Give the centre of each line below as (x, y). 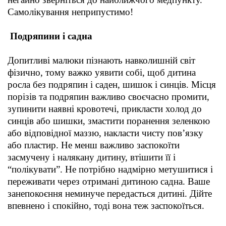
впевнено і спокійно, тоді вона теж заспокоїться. (106, 206)
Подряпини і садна (50, 36)
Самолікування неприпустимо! (70, 12)
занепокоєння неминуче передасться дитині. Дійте (110, 194)
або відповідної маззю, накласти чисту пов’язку (105, 133)
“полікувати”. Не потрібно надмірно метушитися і (110, 169)
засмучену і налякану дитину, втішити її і (92, 157)
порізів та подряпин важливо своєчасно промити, (108, 97)
